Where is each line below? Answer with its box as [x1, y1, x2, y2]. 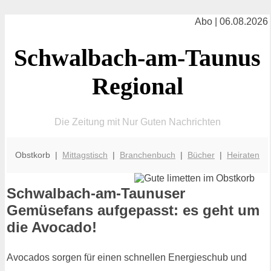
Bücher [188, 149, 215, 160]
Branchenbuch [120, 149, 175, 160]
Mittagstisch [62, 149, 108, 160]
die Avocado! [7, 219, 97, 236]
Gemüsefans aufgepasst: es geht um [7, 202, 260, 219]
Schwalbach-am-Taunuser [7, 185, 185, 202]
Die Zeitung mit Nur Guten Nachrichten [54, 116, 221, 127]
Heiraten [227, 149, 260, 160]
